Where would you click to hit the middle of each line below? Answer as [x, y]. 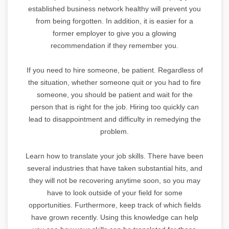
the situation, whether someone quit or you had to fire [114, 82]
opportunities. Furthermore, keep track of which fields [114, 205]
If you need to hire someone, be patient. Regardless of [114, 70]
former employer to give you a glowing [114, 33]
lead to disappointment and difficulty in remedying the [114, 119]
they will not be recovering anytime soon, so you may [114, 180]
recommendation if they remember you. [114, 45]
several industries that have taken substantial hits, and [114, 168]
